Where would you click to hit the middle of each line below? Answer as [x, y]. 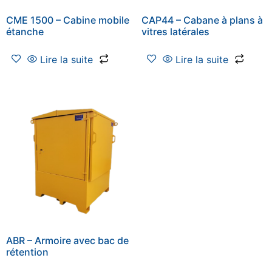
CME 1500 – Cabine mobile [68, 20]
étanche [25, 31]
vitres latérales [175, 31]
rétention [27, 252]
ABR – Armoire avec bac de [67, 241]
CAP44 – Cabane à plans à [202, 20]
